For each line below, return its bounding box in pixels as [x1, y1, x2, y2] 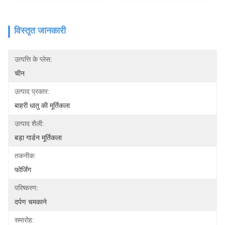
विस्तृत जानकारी [14, 26, 66, 36]
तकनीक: [15, 152, 36, 160]
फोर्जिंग [15, 166, 31, 174]
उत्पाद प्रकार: [15, 87, 50, 95]
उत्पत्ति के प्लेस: [15, 55, 52, 63]
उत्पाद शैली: [15, 120, 44, 128]
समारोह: [15, 216, 34, 224]
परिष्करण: [15, 184, 39, 192]
